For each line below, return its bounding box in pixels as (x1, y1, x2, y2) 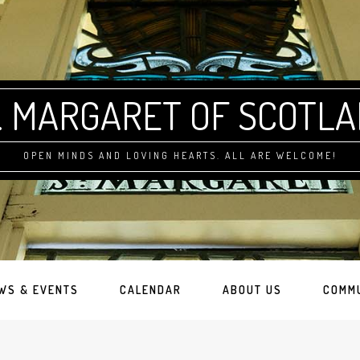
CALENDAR (119, 283, 182, 297)
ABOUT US (222, 283, 282, 297)
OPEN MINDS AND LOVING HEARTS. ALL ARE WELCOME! (22, 149, 337, 162)
